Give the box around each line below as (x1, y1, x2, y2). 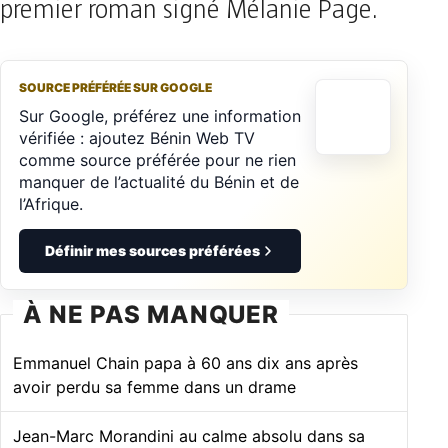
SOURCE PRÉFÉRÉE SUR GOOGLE (19, 79, 212, 95)
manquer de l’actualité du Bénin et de (19, 171, 299, 192)
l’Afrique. (19, 193, 83, 214)
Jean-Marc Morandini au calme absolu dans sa (13, 425, 365, 446)
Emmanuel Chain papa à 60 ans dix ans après (13, 352, 358, 373)
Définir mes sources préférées (44, 241, 260, 259)
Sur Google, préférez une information (19, 105, 301, 126)
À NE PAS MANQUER (23, 299, 280, 329)
